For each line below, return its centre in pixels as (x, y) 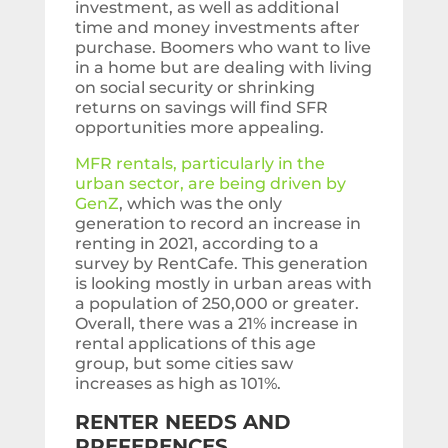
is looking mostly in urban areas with (223, 284)
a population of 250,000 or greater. (216, 304)
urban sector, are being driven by (210, 184)
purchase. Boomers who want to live (222, 48)
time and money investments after (217, 28)
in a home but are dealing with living (223, 68)
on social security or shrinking (194, 88)
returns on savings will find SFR (201, 108)
